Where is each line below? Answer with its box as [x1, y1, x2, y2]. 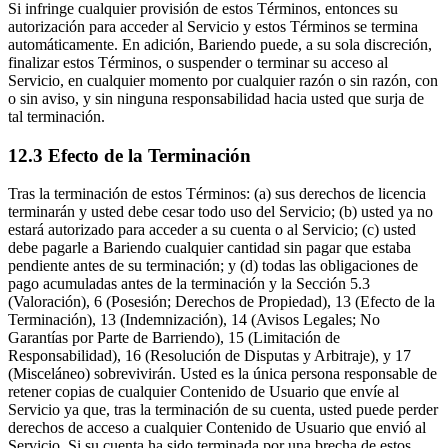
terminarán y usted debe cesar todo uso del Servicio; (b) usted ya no [8, 203, 433, 221]
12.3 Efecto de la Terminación [8, 144, 251, 166]
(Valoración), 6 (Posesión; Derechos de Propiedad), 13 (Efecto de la [8, 293, 435, 311]
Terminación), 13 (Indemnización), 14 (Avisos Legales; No [8, 311, 380, 329]
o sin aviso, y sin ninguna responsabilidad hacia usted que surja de [8, 90, 424, 108]
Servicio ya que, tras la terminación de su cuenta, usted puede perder [8, 401, 438, 419]
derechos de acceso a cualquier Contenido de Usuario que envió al [8, 419, 426, 437]
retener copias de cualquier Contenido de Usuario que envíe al [8, 383, 399, 401]
